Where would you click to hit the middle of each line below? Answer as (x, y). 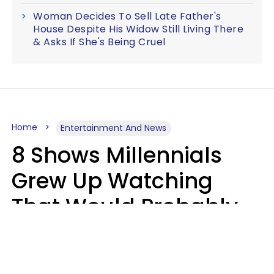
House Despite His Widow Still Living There (138, 29)
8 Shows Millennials (117, 155)
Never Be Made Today (129, 232)
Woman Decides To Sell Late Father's (127, 16)
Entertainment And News (113, 128)
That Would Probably (125, 206)
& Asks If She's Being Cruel (99, 42)
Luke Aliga (35, 261)
